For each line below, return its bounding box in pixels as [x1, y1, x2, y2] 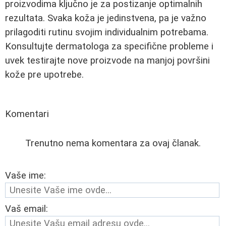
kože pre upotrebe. [5, 69, 84, 80]
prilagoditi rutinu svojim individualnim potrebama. [5, 27, 208, 38]
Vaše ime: [5, 170, 46, 181]
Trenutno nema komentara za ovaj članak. [25, 138, 201, 149]
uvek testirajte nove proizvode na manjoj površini [5, 55, 210, 66]
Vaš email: [5, 203, 48, 214]
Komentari [5, 108, 49, 120]
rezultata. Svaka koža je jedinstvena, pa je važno [5, 13, 206, 24]
